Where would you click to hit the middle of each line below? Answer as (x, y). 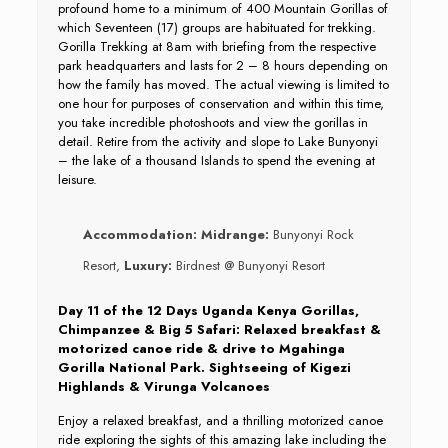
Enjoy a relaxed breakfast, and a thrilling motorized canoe (220, 420)
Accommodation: (141, 234)
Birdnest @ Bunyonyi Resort (248, 265)
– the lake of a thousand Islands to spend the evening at (216, 160)
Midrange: (234, 234)
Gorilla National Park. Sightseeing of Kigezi (204, 367)
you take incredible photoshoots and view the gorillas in (212, 122)
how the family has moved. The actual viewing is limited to (223, 84)
